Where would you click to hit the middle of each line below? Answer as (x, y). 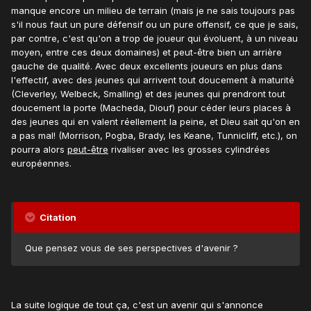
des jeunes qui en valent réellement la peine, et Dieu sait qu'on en (155, 122)
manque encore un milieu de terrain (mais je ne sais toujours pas (153, 11)
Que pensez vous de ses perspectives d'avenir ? (132, 248)
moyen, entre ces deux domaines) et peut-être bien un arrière (146, 52)
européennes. (41, 163)
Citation (57, 218)
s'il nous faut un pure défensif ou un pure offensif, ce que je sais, (155, 25)
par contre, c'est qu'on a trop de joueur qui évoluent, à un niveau (154, 39)
